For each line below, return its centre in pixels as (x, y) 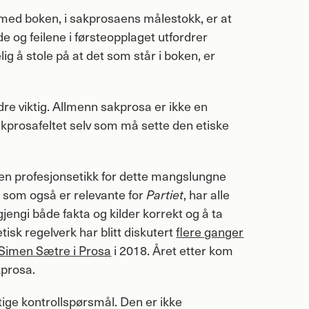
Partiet (165, 194)
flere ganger (210, 231)
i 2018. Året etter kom (172, 250)
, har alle (207, 194)
